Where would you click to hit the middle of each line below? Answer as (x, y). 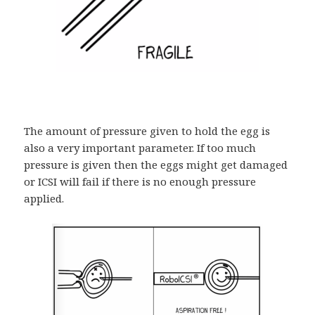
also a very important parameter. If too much (140, 147)
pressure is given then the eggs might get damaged (156, 164)
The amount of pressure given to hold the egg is (147, 130)
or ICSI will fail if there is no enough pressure (140, 181)
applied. (44, 198)
